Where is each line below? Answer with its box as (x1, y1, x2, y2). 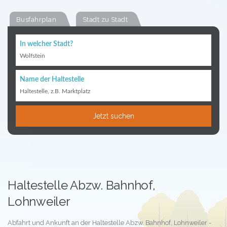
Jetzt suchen (93, 112, 134, 120)
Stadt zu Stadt (82, 16, 128, 23)
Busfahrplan (16, 16, 56, 23)
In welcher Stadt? (20, 41, 73, 48)
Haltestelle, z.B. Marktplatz (20, 88, 90, 94)
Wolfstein (20, 53, 45, 59)
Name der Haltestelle (20, 76, 84, 83)
